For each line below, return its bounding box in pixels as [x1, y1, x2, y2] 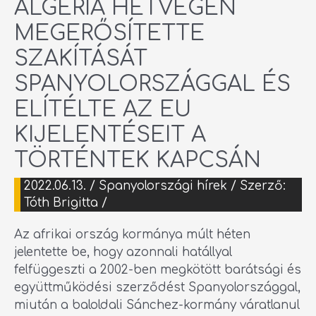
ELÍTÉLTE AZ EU [14, 97, 191, 121]
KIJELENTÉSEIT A [14, 123, 206, 147]
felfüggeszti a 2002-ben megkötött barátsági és [14, 263, 301, 277]
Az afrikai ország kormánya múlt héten [14, 228, 250, 242]
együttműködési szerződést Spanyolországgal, [14, 281, 300, 295]
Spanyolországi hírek [99, 178, 227, 193]
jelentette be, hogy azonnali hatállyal [14, 245, 232, 260]
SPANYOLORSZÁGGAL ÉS [14, 72, 291, 96]
